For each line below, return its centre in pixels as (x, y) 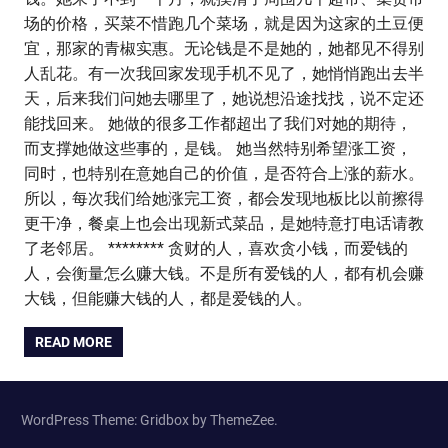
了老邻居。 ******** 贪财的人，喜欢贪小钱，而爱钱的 (216, 249)
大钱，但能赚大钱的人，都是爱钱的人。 (168, 299)
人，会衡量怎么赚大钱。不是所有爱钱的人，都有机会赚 (224, 274)
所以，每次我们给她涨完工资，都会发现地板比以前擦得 (224, 199)
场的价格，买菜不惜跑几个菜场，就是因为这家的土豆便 (224, 24)
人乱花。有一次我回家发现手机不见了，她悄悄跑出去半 (224, 74)
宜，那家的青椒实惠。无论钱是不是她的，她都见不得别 (224, 49)
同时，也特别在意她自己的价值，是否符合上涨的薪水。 (224, 174)
